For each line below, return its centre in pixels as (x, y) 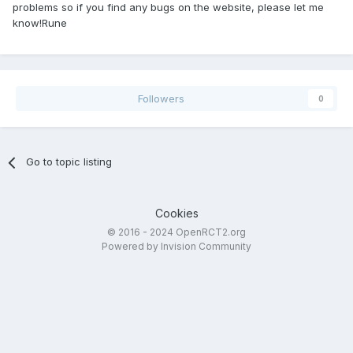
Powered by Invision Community (176, 247)
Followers (161, 99)
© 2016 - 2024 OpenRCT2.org (176, 232)
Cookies (176, 214)
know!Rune (40, 23)
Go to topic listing (69, 162)
